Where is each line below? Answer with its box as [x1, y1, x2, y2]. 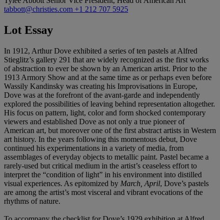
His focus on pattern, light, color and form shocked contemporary [4, 108, 206, 117]
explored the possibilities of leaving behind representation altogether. [4, 99, 215, 108]
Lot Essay [4, 23, 53, 36]
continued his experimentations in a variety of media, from [4, 143, 184, 152]
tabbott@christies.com [4, 4, 75, 13]
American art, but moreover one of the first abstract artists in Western [4, 126, 216, 135]
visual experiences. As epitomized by [4, 179, 120, 188]
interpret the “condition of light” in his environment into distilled [4, 170, 202, 179]
